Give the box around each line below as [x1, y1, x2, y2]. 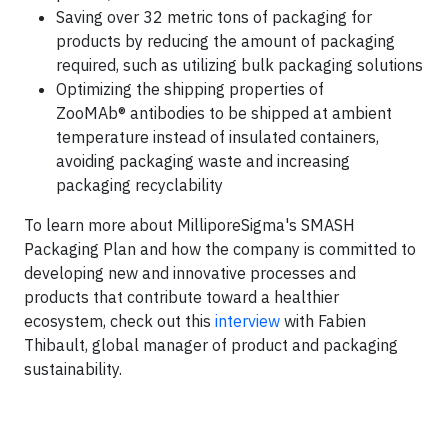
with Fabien [280, 311, 366, 331]
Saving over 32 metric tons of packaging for [56, 7, 372, 27]
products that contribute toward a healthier [24, 287, 339, 307]
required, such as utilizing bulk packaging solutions [56, 55, 423, 75]
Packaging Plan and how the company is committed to [24, 239, 416, 259]
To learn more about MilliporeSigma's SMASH [24, 215, 355, 235]
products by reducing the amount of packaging [56, 31, 395, 51]
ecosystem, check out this [24, 311, 215, 331]
